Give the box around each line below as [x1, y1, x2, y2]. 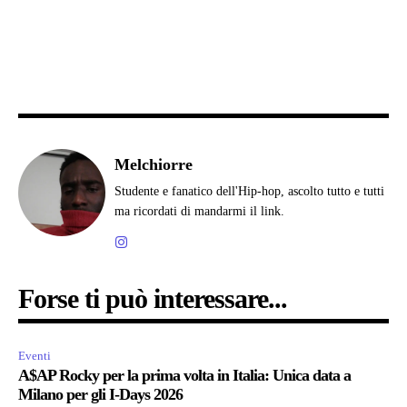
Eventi [18, 348, 51, 362]
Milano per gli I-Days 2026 [18, 384, 183, 403]
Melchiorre [114, 154, 193, 174]
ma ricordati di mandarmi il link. [114, 203, 284, 218]
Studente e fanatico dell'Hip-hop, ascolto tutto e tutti [114, 184, 384, 198]
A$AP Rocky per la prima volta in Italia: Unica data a [18, 365, 351, 384]
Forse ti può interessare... [18, 283, 287, 313]
